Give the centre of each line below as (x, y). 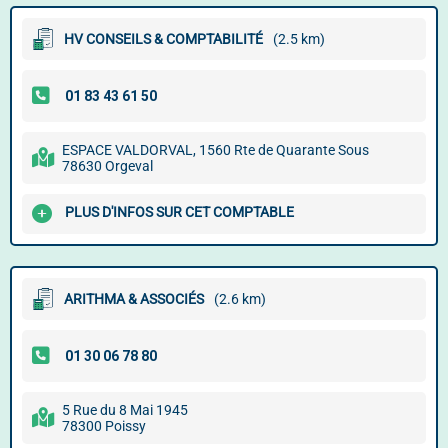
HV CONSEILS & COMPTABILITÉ (163, 39)
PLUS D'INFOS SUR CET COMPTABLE (179, 212)
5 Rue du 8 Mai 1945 (125, 410)
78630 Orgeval (107, 166)
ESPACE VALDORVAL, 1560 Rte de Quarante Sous (215, 150)
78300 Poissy (104, 426)
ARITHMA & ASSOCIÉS (134, 299)
